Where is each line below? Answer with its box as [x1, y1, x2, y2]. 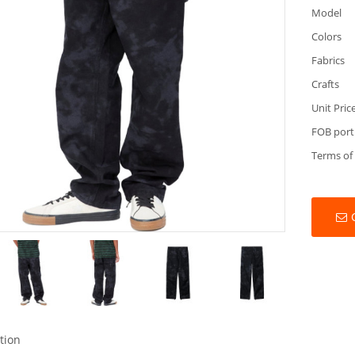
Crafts [311, 76, 340, 91]
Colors [311, 29, 342, 44]
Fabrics [311, 52, 345, 67]
